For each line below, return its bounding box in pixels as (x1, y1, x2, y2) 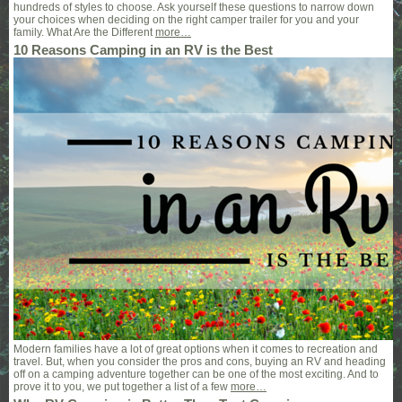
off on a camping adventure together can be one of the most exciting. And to (13, 368, 379, 380)
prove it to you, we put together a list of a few (13, 380, 231, 393)
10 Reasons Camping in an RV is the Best (13, 43, 273, 57)
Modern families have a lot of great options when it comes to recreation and (13, 343, 378, 355)
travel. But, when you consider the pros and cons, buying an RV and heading (13, 355, 386, 368)
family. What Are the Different (13, 26, 155, 39)
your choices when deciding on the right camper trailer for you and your (13, 13, 359, 26)
